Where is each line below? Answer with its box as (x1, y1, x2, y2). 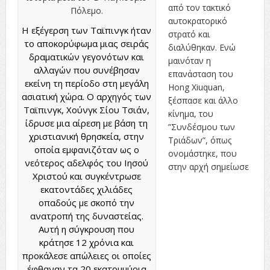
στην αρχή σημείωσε (168, 160, 249, 172)
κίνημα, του (168, 107, 213, 119)
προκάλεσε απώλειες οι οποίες (22, 249, 151, 262)
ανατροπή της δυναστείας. (30, 209, 143, 222)
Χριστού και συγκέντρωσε (32, 169, 141, 182)
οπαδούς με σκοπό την (39, 196, 135, 209)
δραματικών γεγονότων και (29, 50, 145, 63)
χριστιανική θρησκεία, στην (29, 130, 145, 142)
